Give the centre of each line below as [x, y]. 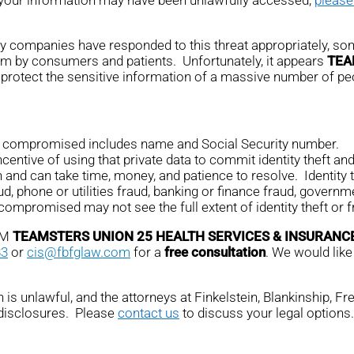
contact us [149, 313]
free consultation [215, 252]
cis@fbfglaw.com [79, 252]
